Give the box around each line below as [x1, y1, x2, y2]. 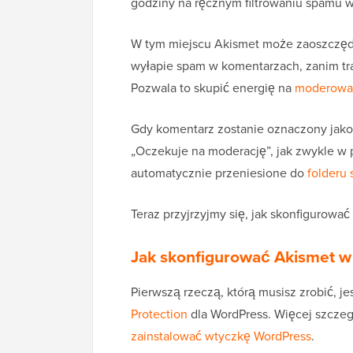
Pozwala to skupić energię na [131, 79, 295, 98]
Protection [131, 305, 188, 324]
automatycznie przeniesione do [131, 164, 307, 183]
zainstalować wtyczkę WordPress [131, 327, 311, 346]
